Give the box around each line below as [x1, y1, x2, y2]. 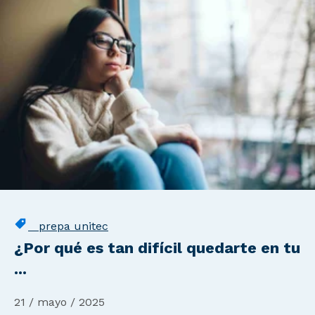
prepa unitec [28, 219, 108, 233]
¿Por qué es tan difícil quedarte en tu [14, 238, 300, 257]
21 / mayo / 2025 [14, 295, 105, 309]
